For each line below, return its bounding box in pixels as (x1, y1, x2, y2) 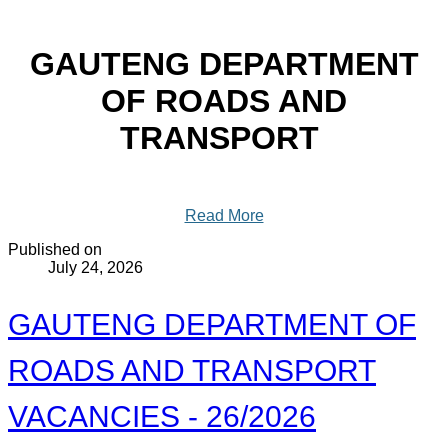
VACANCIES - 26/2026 (8, 399, 316, 433)
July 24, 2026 (48, 258, 143, 276)
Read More (184, 206, 264, 224)
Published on (8, 240, 102, 258)
